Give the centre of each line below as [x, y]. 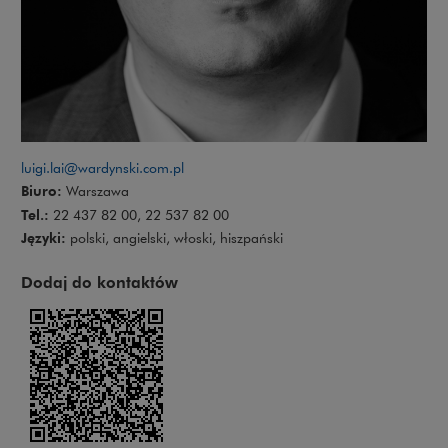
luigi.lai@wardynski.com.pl [102, 168]
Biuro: [41, 191]
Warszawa [95, 191]
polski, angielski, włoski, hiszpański [174, 237]
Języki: [43, 237]
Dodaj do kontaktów [99, 282]
